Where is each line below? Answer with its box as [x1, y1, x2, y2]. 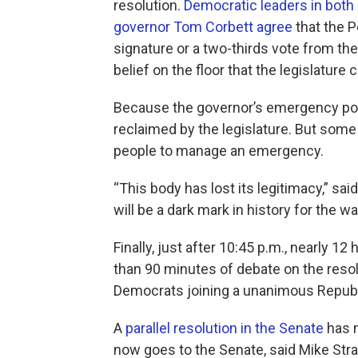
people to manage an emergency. [113, 141, 324, 159]
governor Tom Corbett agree [113, 18, 292, 35]
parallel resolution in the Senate [125, 319, 324, 336]
